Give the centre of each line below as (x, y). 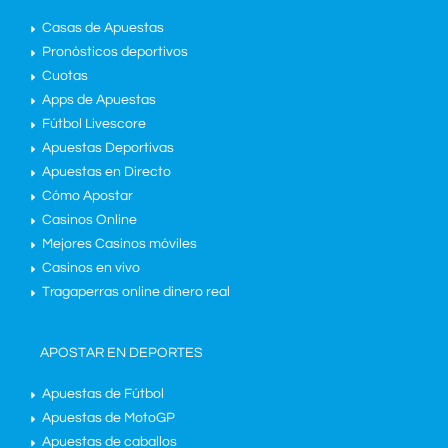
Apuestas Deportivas (108, 147)
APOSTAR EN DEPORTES (121, 353)
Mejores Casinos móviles (119, 243)
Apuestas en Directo (106, 171)
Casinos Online (89, 219)
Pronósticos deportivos (115, 51)
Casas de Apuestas (103, 27)
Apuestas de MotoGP (108, 418)
